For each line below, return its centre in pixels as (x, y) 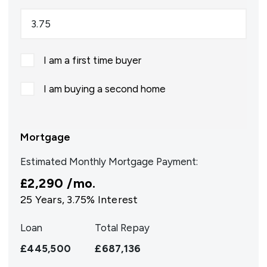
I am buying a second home (105, 89)
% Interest (112, 200)
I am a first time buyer (92, 60)
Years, (50, 200)
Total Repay (122, 228)
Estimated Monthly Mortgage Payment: (109, 162)
